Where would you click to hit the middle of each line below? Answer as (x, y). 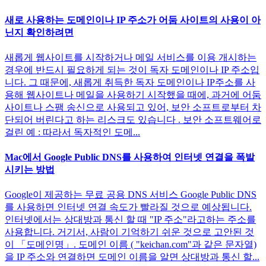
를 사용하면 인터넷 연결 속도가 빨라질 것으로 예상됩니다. (128, 207)
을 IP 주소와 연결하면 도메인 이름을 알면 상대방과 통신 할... (132, 257)
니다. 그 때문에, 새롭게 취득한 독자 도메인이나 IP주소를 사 (130, 82)
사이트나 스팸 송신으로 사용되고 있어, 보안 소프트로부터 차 (133, 107)
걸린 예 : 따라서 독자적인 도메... (72, 132)
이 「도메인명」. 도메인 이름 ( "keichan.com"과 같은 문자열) (131, 245)
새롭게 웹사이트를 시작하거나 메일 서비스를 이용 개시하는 (131, 57)
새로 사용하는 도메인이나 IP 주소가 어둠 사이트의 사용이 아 (133, 20)
